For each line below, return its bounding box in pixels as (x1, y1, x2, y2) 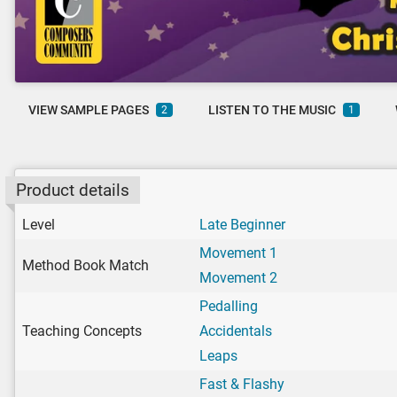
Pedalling (199, 297, 258, 315)
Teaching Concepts (22, 322, 142, 339)
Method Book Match (22, 256, 149, 274)
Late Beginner (199, 215, 285, 233)
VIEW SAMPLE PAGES (28, 102, 149, 117)
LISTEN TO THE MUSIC (208, 102, 336, 117)
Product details (16, 179, 129, 200)
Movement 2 (199, 269, 277, 286)
